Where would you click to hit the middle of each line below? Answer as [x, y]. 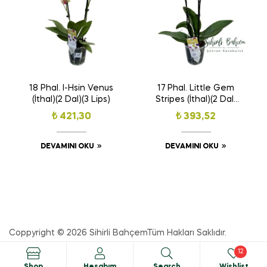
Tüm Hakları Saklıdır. [187, 233]
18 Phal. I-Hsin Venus [71, 89]
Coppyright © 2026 [49, 233]
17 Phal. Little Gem [196, 89]
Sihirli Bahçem [118, 233]
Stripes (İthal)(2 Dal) [196, 100]
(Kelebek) [196, 111]
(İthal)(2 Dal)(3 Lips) [71, 100]
